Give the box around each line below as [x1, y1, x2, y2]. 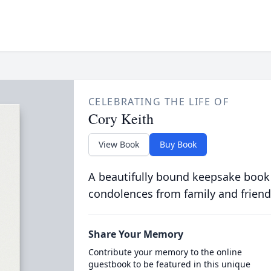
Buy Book [159, 139, 197, 150]
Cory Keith [88, 109, 154, 128]
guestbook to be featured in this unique [88, 258, 250, 270]
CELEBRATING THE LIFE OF [88, 95, 229, 108]
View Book [98, 139, 139, 150]
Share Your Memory [88, 227, 183, 241]
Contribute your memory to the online [88, 246, 242, 258]
